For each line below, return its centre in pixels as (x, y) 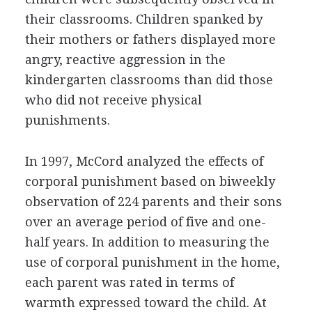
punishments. (67, 120)
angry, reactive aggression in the (125, 59)
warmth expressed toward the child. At (146, 302)
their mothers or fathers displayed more (150, 39)
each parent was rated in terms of (129, 282)
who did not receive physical (113, 100)
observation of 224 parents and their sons (153, 201)
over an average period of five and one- (145, 221)
